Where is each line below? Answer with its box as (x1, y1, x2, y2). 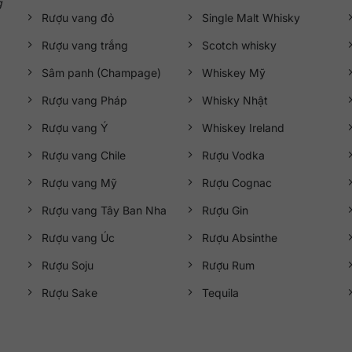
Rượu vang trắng (41, 38, 128, 53)
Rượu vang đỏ (41, 11, 114, 25)
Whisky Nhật (201, 93, 268, 108)
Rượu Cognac (201, 176, 272, 190)
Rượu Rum (201, 258, 255, 273)
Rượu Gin (201, 203, 248, 218)
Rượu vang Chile (41, 148, 126, 163)
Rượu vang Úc (41, 231, 115, 245)
